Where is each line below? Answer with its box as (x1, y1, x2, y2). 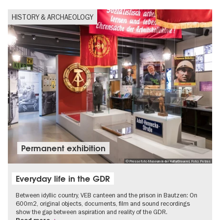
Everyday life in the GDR (16, 173, 110, 184)
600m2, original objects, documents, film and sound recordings (16, 199, 190, 208)
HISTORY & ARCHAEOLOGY (12, 12, 93, 22)
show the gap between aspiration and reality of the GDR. (16, 208, 167, 216)
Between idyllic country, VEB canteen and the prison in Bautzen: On (16, 191, 197, 199)
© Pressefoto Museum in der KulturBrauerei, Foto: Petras (125, 159, 211, 164)
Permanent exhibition (21, 142, 106, 154)
